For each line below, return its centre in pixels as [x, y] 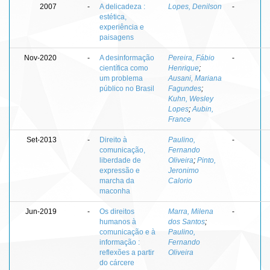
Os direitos [117, 211]
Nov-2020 [40, 58]
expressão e [120, 170]
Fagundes [185, 88]
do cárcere [117, 262]
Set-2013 [42, 140]
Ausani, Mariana [195, 78]
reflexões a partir [127, 252]
